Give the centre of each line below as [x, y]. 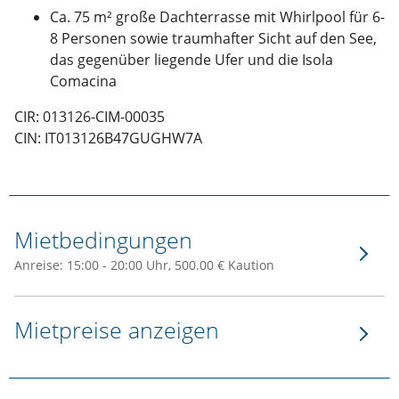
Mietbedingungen [103, 240]
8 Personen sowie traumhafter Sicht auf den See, [213, 39]
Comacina [83, 81]
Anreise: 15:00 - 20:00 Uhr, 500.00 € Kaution [144, 265]
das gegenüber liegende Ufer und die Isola [191, 60]
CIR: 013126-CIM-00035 [90, 117]
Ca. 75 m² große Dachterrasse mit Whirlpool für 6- [217, 17]
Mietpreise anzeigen [117, 330]
